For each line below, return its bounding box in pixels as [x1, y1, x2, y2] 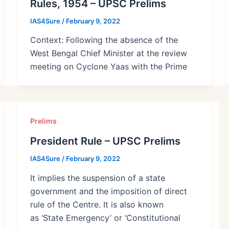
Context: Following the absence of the [30, 35, 178, 45]
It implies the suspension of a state [30, 172, 165, 183]
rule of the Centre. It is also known [30, 199, 164, 210]
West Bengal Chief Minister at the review [30, 48, 187, 59]
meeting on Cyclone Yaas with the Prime [30, 61, 187, 72]
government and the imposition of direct [30, 186, 187, 196]
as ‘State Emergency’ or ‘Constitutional [30, 212, 180, 223]
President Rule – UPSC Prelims [30, 135, 180, 148]
